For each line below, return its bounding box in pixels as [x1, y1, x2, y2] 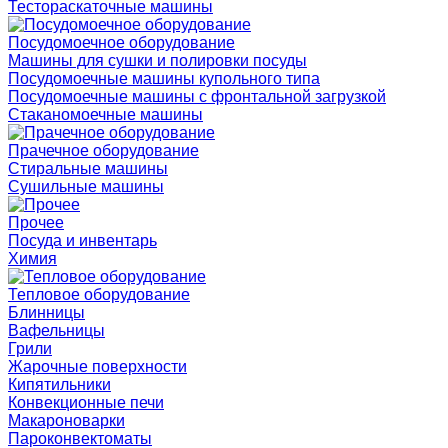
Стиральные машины [8, 159, 168, 177]
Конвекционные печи [8, 393, 164, 411]
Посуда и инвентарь [8, 231, 157, 249]
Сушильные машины [8, 177, 164, 195]
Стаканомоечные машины [8, 105, 203, 123]
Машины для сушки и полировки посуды [8, 51, 307, 69]
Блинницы [8, 303, 85, 321]
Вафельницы [8, 321, 105, 339]
